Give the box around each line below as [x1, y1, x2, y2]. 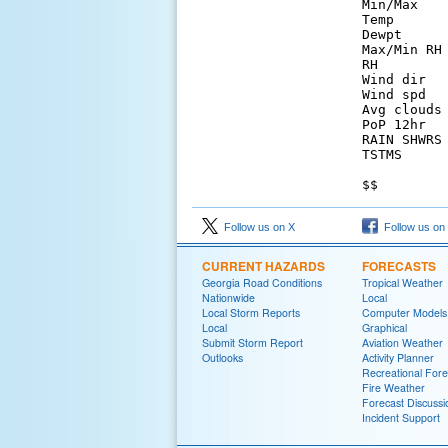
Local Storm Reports [202, 305, 300, 320]
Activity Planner [362, 350, 434, 365]
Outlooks [202, 350, 243, 365]
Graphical [362, 320, 407, 335]
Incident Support [362, 410, 440, 425]
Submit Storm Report [202, 335, 303, 350]
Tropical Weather [362, 275, 443, 290]
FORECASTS [362, 257, 436, 275]
